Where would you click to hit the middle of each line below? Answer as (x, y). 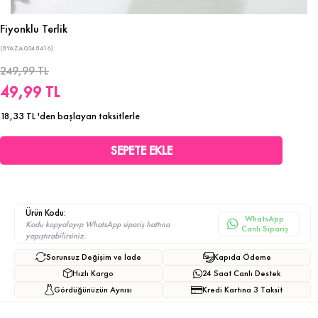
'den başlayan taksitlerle (89, 115)
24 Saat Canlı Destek (241, 274)
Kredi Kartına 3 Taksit (242, 290)
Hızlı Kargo (93, 274)
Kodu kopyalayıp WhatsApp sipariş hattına (98, 224)
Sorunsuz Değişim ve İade (94, 257)
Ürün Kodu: (46, 212)
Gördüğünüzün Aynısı (93, 290)
